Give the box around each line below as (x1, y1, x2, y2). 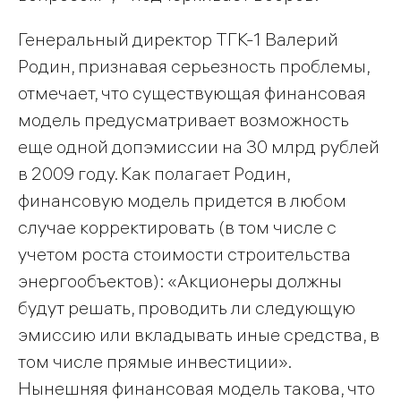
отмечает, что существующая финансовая (18, 81, 366, 104)
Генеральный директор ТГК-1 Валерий (18, 27, 338, 50)
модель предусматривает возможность (18, 107, 349, 131)
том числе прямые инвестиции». (18, 349, 291, 372)
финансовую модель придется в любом (18, 188, 346, 211)
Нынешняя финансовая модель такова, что (18, 376, 375, 399)
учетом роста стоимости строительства (18, 242, 351, 265)
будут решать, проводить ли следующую (18, 295, 355, 319)
